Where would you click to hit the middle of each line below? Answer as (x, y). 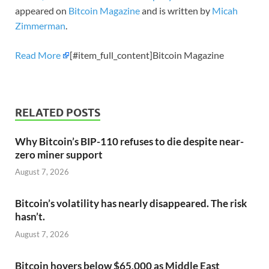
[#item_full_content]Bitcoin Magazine (147, 55)
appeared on (42, 10)
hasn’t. (30, 217)
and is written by (176, 10)
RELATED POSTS (58, 112)
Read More (38, 55)
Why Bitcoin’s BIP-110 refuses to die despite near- (129, 141)
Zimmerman (40, 25)
